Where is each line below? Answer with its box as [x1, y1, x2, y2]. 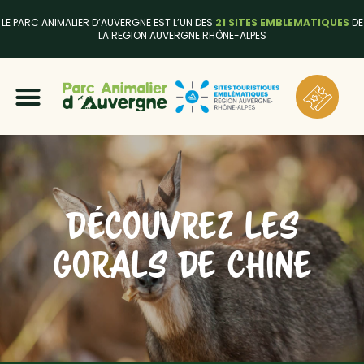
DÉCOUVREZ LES [66, 212, 298, 247]
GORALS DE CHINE [52, 251, 312, 286]
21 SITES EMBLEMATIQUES [214, 15, 352, 29]
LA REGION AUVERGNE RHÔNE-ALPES [97, 28, 266, 42]
